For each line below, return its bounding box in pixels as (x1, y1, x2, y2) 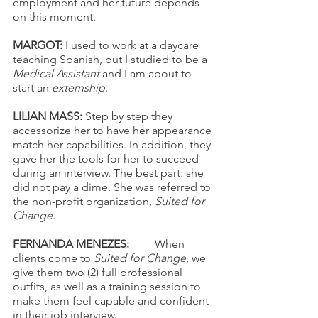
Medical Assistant (13, 66, 99, 80)
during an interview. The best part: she (13, 165, 207, 180)
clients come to (13, 251, 94, 265)
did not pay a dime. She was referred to (13, 180, 214, 194)
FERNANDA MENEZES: (13, 236, 132, 251)
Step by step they (85, 109, 175, 123)
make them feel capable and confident (13, 293, 212, 307)
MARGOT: (13, 38, 65, 52)
